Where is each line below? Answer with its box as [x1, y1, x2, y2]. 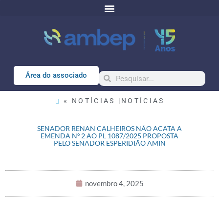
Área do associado [25, 71, 87, 80]
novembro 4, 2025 [85, 179, 144, 188]
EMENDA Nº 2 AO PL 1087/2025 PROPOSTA [41, 131, 178, 140]
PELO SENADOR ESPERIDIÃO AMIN [53, 139, 166, 147]
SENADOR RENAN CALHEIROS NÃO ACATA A [37, 124, 182, 132]
